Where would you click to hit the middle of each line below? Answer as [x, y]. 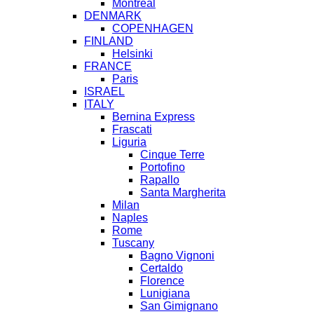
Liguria [129, 142]
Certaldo [162, 268]
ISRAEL [104, 92]
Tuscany [133, 243]
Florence [162, 281]
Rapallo [160, 180]
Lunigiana [165, 294]
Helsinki [132, 54]
